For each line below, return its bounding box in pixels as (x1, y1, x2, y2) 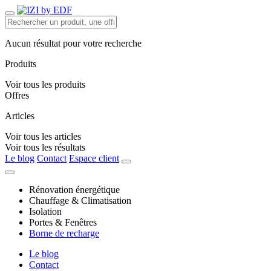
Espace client (69, 153, 119, 163)
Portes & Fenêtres (29, 217, 97, 227)
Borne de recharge (29, 228, 99, 238)
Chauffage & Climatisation (29, 195, 131, 206)
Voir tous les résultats (5, 142, 85, 152)
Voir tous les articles (5, 131, 81, 142)
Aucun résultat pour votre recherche (5, 38, 142, 48)
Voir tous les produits (5, 79, 85, 90)
